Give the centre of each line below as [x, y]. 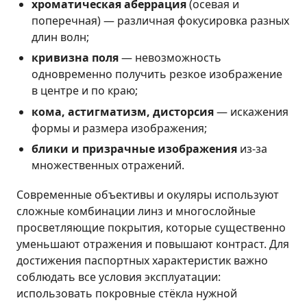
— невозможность [170, 58]
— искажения [251, 111]
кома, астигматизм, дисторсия [123, 111]
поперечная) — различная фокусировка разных [161, 20]
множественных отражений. [108, 165]
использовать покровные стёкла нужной [127, 294]
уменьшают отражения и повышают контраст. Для [153, 244]
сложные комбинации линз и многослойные [136, 211]
